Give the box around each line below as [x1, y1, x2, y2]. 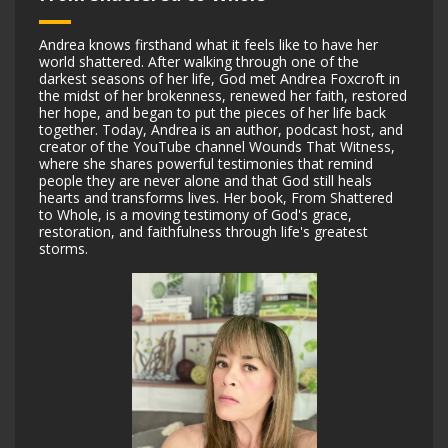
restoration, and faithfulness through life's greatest [39, 222, 368, 241]
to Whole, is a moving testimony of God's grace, [39, 205, 352, 224]
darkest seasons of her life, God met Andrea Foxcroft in [39, 69, 400, 88]
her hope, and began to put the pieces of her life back [39, 103, 386, 122]
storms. [39, 239, 88, 258]
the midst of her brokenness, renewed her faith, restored [39, 86, 407, 105]
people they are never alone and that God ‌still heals [39, 171, 372, 190]
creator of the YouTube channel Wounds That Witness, [39, 137, 395, 156]
